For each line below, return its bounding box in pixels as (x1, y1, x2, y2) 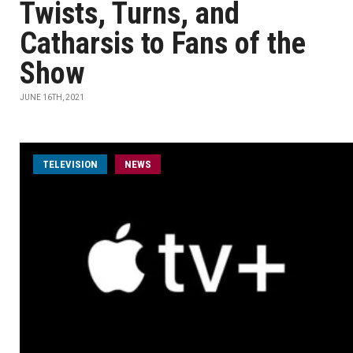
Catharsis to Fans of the (20, 26, 306, 61)
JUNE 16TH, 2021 (20, 93, 84, 102)
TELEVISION (43, 158, 98, 170)
